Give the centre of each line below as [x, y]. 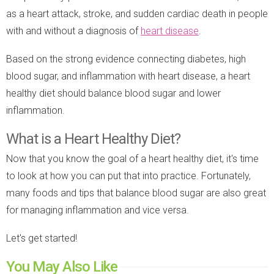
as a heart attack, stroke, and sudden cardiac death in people [137, 13]
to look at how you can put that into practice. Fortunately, [128, 176]
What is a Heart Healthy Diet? [93, 139]
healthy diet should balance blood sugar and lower [113, 93]
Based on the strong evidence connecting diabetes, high [126, 59]
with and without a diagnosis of [73, 31]
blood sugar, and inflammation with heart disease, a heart [128, 76]
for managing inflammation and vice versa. [98, 210]
